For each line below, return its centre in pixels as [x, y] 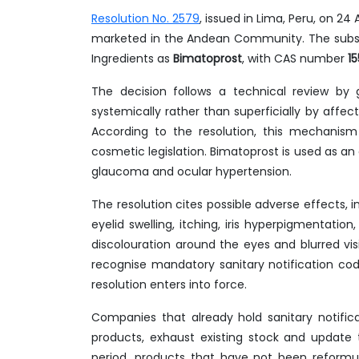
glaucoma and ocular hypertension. [193, 171]
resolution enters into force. [169, 284]
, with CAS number [295, 58]
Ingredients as [132, 58]
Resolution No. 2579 [145, 18]
